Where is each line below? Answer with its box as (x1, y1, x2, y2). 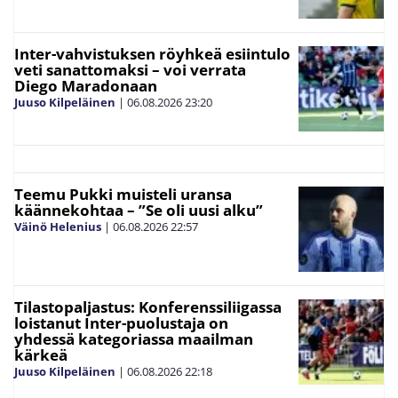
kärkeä (14, 345, 68, 366)
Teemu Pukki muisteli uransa (14, 184, 232, 205)
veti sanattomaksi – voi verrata (14, 60, 246, 81)
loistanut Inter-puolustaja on (14, 313, 228, 334)
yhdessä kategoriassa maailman (14, 329, 253, 350)
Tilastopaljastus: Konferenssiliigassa (14, 297, 282, 318)
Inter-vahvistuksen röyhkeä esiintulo (14, 44, 291, 65)
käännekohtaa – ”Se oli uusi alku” (14, 200, 263, 221)
